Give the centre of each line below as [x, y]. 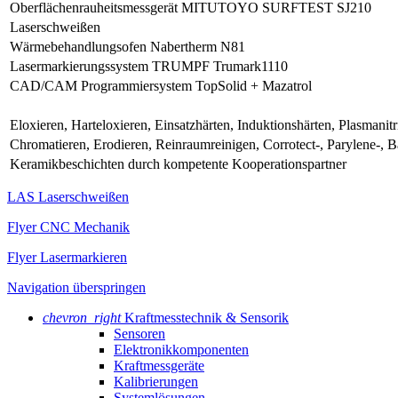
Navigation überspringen [76, 287]
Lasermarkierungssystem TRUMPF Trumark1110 [149, 66]
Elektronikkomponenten [181, 349]
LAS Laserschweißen [68, 196]
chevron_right [82, 317]
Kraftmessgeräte [159, 365]
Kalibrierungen [156, 381]
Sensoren [139, 333]
